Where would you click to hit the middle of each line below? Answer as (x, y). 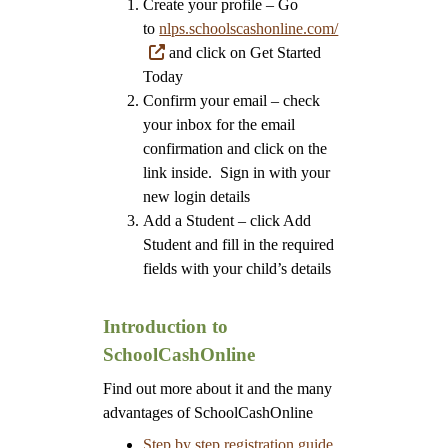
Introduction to (166, 326)
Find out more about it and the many (218, 388)
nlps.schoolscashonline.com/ (249, 28)
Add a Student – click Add (227, 220)
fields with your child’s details (237, 268)
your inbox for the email (219, 124)
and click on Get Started (242, 52)
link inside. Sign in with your (237, 172)
